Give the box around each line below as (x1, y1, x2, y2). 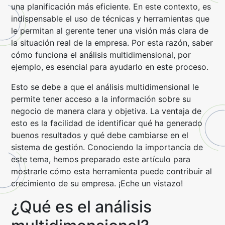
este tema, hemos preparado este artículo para (11, 154, 191, 164)
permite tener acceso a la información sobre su (11, 94, 191, 104)
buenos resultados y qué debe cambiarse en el (11, 130, 189, 140)
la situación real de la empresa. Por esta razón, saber (11, 38, 213, 48)
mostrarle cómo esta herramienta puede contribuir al (11, 166, 212, 176)
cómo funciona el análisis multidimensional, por (11, 50, 191, 60)
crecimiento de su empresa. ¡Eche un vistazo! (11, 178, 183, 188)
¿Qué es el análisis (11, 197, 152, 216)
